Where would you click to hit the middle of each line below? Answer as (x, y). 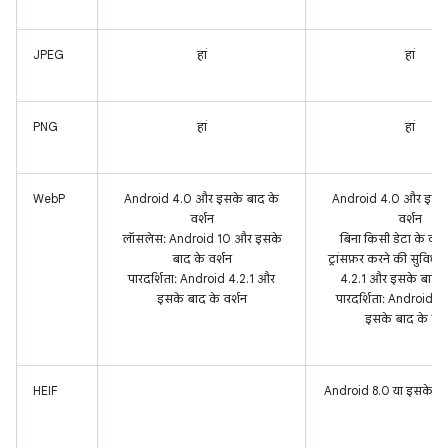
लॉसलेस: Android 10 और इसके (201, 238)
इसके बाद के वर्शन (201, 298)
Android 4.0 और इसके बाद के (201, 198)
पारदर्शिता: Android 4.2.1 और (201, 278)
